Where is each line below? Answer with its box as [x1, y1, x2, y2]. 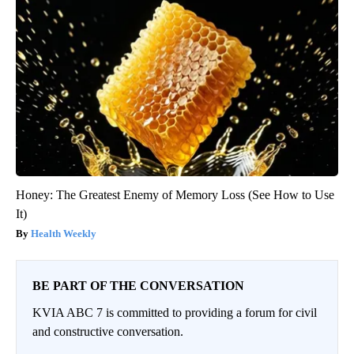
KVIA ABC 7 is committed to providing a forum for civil [32, 305, 317, 319]
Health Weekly [31, 227, 96, 239]
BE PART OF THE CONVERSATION [32, 278, 244, 292]
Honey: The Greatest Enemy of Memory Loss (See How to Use [16, 187, 334, 201]
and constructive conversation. [32, 324, 183, 338]
